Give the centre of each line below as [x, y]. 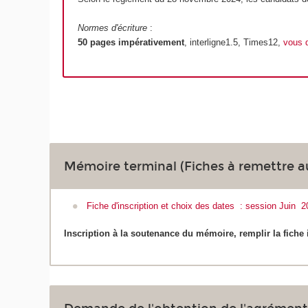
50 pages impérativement [131, 43]
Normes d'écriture [112, 28]
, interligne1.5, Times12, [233, 43]
